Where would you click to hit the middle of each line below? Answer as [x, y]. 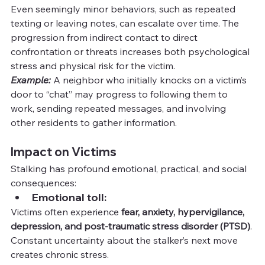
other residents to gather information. [94, 122]
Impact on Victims [64, 151]
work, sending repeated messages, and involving [119, 108]
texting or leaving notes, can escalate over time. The [126, 23]
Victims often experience [66, 211]
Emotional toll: [69, 197]
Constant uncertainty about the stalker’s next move [125, 240]
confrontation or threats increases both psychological [131, 51]
